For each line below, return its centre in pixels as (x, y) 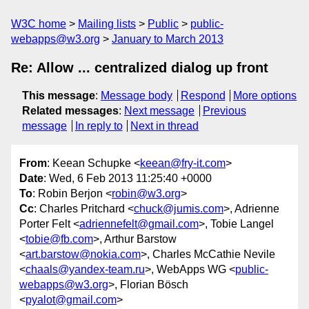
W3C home (39, 24)
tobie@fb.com (59, 239)
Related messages (70, 111)
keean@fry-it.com (183, 163)
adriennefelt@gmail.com (139, 224)
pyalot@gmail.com (71, 300)
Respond (203, 96)
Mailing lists (107, 24)
